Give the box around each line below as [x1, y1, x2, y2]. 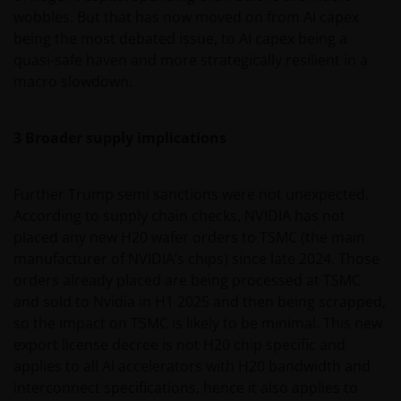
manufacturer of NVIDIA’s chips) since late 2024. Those [13, 249, 380, 269]
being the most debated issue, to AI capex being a [13, 29, 347, 49]
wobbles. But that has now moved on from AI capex [13, 7, 359, 28]
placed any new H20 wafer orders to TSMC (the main [13, 227, 365, 248]
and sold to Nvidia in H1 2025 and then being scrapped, [13, 292, 386, 312]
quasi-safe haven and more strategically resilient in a [13, 50, 368, 71]
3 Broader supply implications [13, 128, 226, 149]
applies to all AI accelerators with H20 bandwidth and [13, 356, 371, 377]
